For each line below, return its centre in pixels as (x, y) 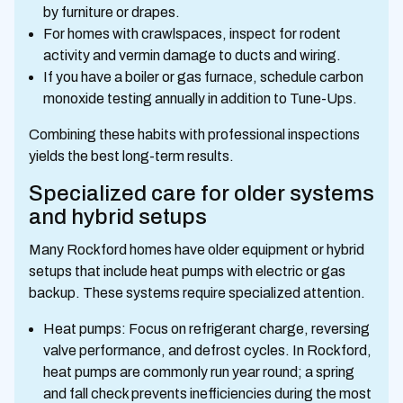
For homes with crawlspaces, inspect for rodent (192, 34)
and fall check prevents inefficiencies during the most (207, 394)
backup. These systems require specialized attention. (197, 293)
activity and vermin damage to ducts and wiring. (192, 55)
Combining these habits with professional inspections (194, 134)
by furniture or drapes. (112, 12)
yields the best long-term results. (131, 156)
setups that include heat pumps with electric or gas (187, 271)
